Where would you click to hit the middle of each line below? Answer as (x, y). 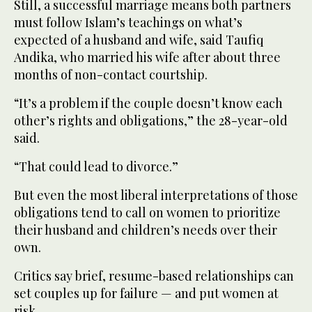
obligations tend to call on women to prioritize (147, 213)
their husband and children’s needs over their (146, 230)
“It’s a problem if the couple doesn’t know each (148, 103)
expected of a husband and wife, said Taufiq (139, 40)
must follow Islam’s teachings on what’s (128, 23)
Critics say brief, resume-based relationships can (154, 276)
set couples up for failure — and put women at (146, 294)
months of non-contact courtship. (111, 75)
